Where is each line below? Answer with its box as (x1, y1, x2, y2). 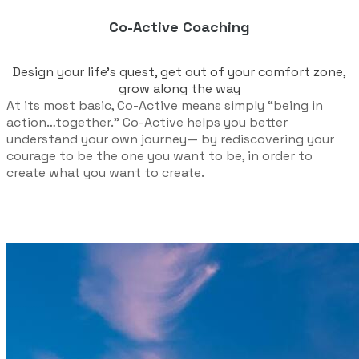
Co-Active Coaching (109, 17, 250, 36)
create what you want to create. (6, 164, 204, 182)
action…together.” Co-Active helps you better (6, 114, 288, 131)
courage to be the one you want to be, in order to (6, 147, 313, 165)
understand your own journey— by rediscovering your (6, 131, 334, 148)
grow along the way (119, 80, 240, 98)
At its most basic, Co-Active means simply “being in (6, 97, 323, 115)
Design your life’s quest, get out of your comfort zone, (13, 63, 346, 81)
